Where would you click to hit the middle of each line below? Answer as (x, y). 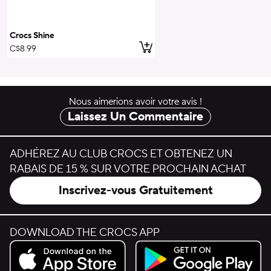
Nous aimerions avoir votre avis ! (135, 102)
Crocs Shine (32, 36)
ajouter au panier (187, 46)
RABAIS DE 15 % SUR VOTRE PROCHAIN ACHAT (128, 169)
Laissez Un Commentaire (135, 117)
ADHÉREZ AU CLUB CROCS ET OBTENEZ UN (121, 154)
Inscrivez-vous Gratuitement (135, 191)
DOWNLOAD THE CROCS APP (85, 233)
